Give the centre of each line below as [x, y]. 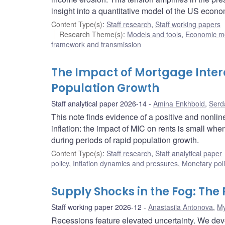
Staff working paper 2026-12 [96, 207]
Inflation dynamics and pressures [125, 163]
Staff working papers [188, 24]
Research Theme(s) [91, 34]
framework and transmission [96, 44]
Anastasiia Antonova [181, 207]
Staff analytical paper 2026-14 [99, 104]
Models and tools [154, 34]
